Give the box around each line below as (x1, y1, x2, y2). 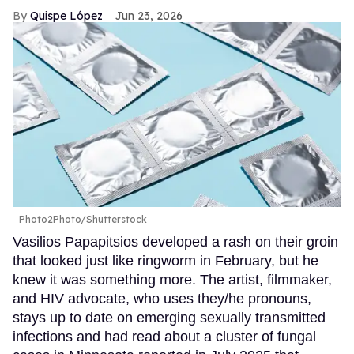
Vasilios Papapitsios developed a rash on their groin (13, 233, 338, 250)
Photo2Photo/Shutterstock (19, 213, 147, 225)
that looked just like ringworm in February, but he (13, 252, 318, 269)
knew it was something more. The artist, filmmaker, (13, 271, 332, 288)
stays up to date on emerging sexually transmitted (13, 309, 326, 326)
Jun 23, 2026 (115, 8, 183, 23)
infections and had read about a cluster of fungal (13, 328, 316, 345)
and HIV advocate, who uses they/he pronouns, (13, 290, 311, 307)
